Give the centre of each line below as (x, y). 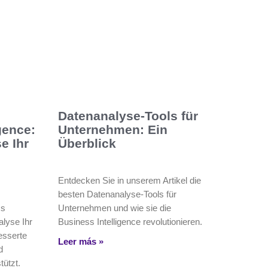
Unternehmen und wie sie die (114, 208)
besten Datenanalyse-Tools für (117, 194)
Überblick (87, 144)
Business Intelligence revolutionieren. (130, 222)
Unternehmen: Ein (112, 130)
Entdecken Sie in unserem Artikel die (129, 181)
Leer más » (80, 242)
